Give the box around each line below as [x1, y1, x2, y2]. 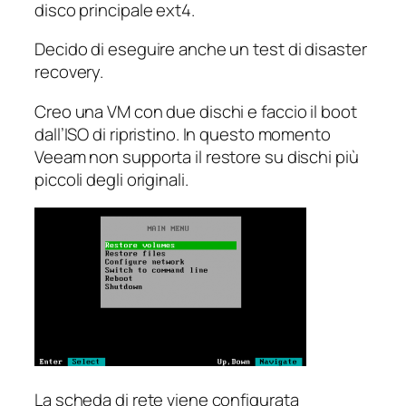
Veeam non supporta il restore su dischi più [34, 144, 359, 169]
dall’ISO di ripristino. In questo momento [34, 121, 331, 146]
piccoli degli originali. [34, 167, 188, 191]
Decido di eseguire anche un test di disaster [34, 37, 367, 62]
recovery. [34, 60, 104, 84]
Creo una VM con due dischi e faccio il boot [34, 99, 357, 123]
